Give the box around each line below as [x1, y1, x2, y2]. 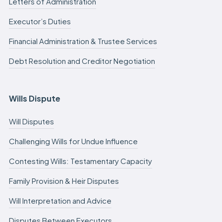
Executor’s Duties [8, 16, 71, 26]
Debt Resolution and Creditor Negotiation [8, 55, 155, 65]
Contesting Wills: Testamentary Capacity [8, 156, 152, 166]
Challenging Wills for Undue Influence [8, 136, 138, 146]
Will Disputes [8, 116, 54, 126]
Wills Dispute [8, 93, 60, 104]
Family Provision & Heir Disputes [8, 175, 119, 185]
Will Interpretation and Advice [8, 195, 111, 205]
